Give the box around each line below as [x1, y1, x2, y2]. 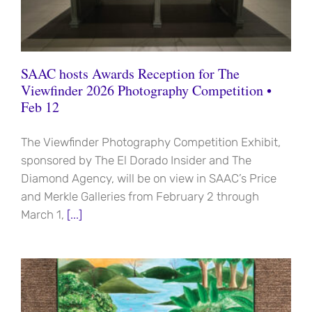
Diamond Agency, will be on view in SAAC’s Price [21, 171, 276, 186]
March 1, [21, 208, 64, 222]
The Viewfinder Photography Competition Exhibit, [21, 135, 281, 150]
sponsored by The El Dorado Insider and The [21, 153, 251, 168]
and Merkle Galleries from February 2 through [21, 189, 259, 204]
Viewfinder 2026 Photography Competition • [21, 81, 272, 100]
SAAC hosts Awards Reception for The [21, 64, 240, 84]
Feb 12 [21, 97, 59, 117]
